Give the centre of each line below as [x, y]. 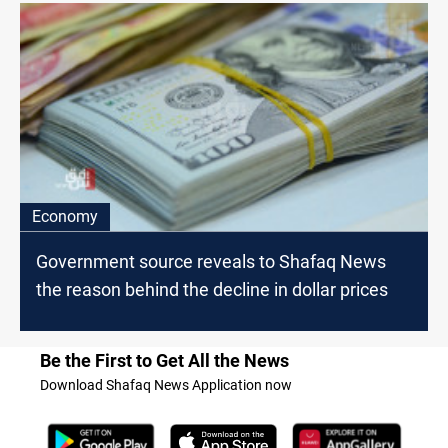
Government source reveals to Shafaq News [211, 262]
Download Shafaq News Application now [166, 385]
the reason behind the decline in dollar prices [212, 290]
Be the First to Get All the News [164, 361]
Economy [65, 217]
